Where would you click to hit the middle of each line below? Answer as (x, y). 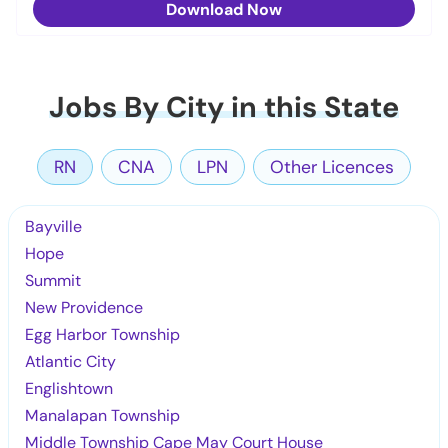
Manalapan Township (103, 415)
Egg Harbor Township (103, 334)
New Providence (84, 307)
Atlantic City (71, 361)
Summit (53, 280)
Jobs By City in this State (224, 106)
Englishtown (69, 388)
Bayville (54, 226)
